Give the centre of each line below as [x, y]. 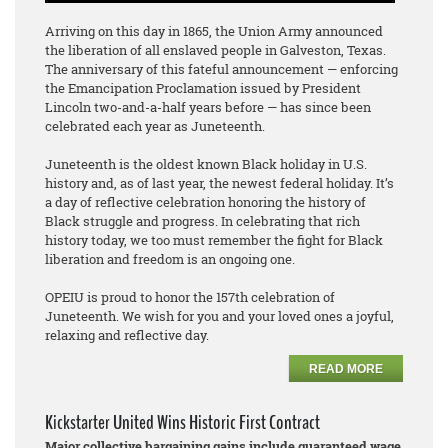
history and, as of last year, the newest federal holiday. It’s [219, 183]
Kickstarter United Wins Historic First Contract [182, 423]
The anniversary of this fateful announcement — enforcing [221, 69]
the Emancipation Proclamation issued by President [203, 88]
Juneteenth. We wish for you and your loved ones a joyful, [219, 316]
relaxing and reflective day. [127, 335]
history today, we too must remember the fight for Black [214, 240]
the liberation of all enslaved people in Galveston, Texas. [215, 50]
